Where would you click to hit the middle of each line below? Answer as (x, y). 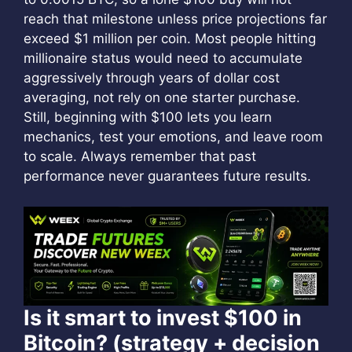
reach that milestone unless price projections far (175, 19)
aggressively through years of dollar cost (152, 78)
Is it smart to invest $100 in (163, 317)
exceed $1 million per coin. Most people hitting (170, 38)
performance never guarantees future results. (167, 176)
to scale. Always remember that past (140, 156)
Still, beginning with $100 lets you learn (148, 117)
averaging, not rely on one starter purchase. (162, 97)
